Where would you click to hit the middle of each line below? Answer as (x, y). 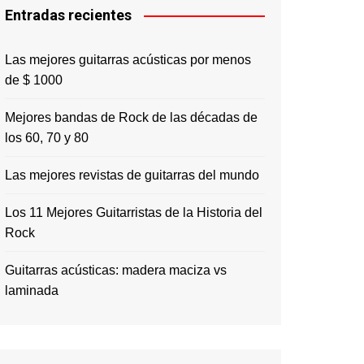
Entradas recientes (68, 15)
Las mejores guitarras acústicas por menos (128, 60)
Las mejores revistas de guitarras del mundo (132, 175)
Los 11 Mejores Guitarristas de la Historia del (134, 212)
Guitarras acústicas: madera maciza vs (116, 270)
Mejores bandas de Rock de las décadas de (131, 117)
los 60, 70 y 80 (47, 138)
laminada (32, 290)
